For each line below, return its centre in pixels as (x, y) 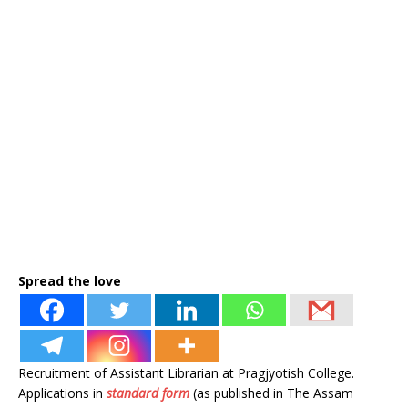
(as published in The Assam (271, 393)
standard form (148, 393)
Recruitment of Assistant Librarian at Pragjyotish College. (186, 373)
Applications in (62, 393)
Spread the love (70, 281)
